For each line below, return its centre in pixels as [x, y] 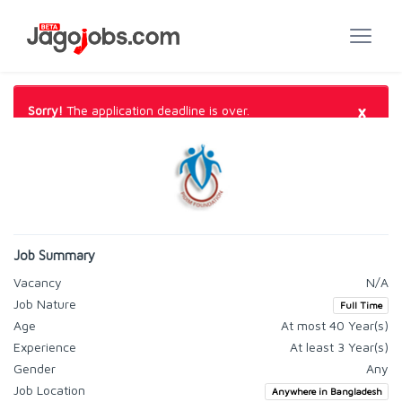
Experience [45, 347]
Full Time [361, 305]
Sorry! [45, 110]
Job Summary [54, 255]
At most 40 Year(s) [335, 325]
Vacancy [38, 282]
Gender [35, 368]
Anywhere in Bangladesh [327, 391]
